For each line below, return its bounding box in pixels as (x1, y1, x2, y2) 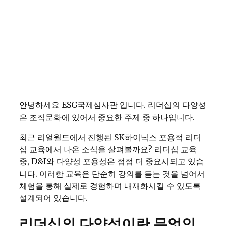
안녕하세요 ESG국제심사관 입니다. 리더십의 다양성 (19, 100, 206, 110)
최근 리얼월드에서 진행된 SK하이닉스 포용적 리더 (19, 132, 201, 142)
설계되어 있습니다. (19, 193, 88, 203)
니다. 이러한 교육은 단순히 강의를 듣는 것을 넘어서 (19, 168, 205, 179)
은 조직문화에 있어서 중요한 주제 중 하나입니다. (19, 112, 195, 122)
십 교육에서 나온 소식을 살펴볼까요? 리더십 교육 (19, 144, 197, 154)
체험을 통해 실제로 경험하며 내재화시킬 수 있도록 (19, 181, 201, 191)
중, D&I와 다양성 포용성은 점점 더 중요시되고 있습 (19, 156, 204, 166)
